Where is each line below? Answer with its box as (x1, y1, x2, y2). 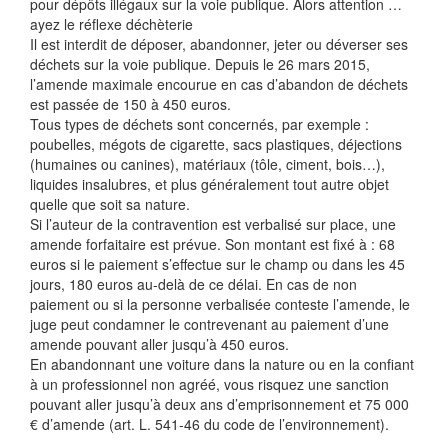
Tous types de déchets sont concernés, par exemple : (30, 114, 369, 134)
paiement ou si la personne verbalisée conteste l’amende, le (30, 294, 410, 314)
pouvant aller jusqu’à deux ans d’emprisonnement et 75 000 (30, 394, 409, 414)
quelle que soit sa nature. (30, 194, 190, 214)
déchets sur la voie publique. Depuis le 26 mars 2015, (30, 54, 370, 74)
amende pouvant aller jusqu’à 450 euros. (30, 334, 289, 354)
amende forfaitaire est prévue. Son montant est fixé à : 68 (30, 234, 395, 254)
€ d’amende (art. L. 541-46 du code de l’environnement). (30, 414, 389, 434)
